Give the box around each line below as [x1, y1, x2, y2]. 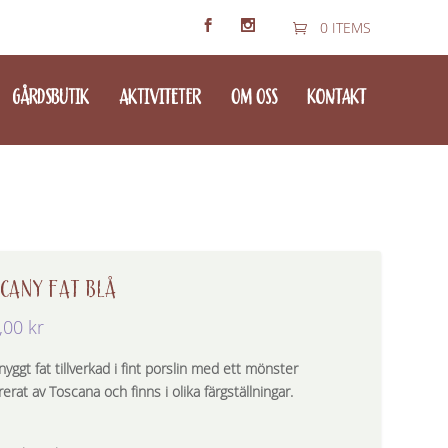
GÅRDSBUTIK [11, 85, 89, 110]
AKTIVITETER [118, 85, 201, 110]
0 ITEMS [319, 19, 371, 37]
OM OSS [230, 85, 277, 110]
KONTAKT [306, 85, 366, 110]
